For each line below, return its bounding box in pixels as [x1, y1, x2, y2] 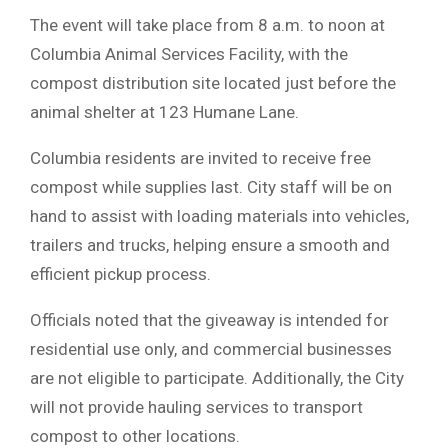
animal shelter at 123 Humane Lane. [30, 101, 299, 122]
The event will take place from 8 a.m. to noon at [30, 14, 385, 35]
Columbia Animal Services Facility [30, 43, 281, 64]
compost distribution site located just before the [30, 72, 396, 93]
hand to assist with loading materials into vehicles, [30, 205, 409, 226]
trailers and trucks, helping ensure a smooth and [30, 234, 390, 255]
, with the [281, 43, 348, 64]
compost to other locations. [30, 425, 240, 446]
